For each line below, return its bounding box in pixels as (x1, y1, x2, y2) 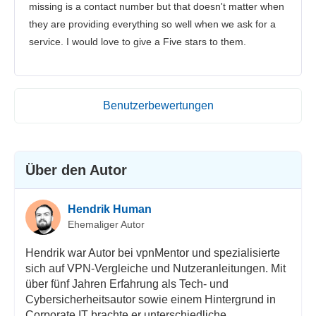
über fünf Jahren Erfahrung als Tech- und (25, 277, 229, 290)
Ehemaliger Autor (67, 219, 145, 231)
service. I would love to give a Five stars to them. (29, 35, 246, 47)
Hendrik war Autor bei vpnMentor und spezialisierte (25, 246, 280, 259)
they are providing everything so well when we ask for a (29, 18, 276, 30)
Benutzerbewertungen (102, 99, 214, 111)
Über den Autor (25, 162, 127, 178)
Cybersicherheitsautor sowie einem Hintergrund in (25, 293, 276, 305)
